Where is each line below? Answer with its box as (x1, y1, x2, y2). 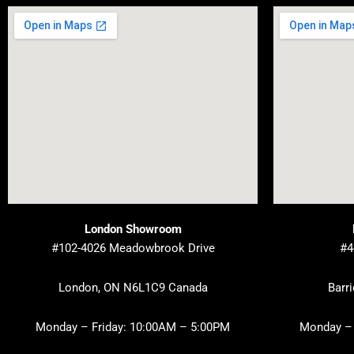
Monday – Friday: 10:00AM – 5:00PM (36, 320, 230, 335)
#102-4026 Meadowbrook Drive (51, 240, 215, 255)
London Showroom (84, 221, 182, 236)
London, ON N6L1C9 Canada (58, 280, 208, 295)
